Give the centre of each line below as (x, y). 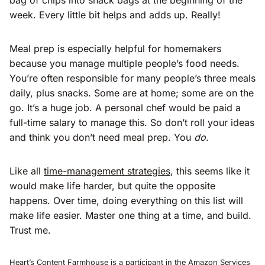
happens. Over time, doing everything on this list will (126, 200)
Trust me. (30, 230)
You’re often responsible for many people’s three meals (132, 78)
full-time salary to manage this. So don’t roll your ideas (132, 122)
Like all (27, 171)
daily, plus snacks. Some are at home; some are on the (132, 93)
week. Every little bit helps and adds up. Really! (115, 14)
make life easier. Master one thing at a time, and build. (130, 215)
